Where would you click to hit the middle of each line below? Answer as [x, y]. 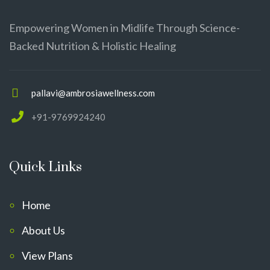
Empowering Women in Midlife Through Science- [124, 28]
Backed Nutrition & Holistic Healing [93, 46]
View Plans [47, 256]
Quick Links [46, 167]
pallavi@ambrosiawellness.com [93, 93]
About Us [43, 230]
